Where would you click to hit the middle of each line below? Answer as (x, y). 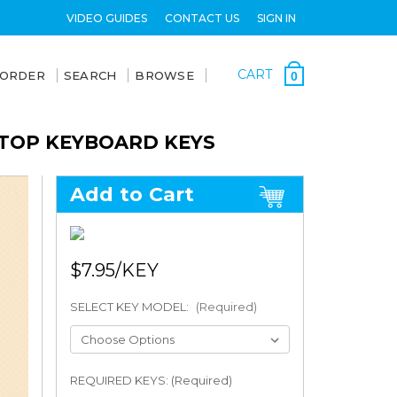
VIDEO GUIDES (106, 18)
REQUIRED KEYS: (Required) (151, 380)
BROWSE (164, 75)
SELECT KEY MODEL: (130, 307)
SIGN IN (276, 18)
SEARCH (90, 75)
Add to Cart (132, 195)
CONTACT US (202, 18)
